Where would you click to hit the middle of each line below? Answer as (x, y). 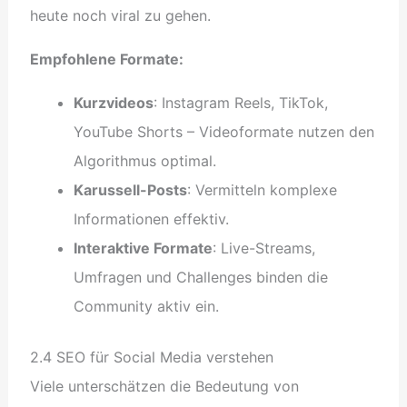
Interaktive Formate (143, 248)
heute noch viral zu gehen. (120, 15)
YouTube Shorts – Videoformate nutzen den (223, 131)
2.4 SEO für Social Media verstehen (151, 357)
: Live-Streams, (263, 248)
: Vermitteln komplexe (262, 189)
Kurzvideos (113, 102)
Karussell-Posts (130, 189)
